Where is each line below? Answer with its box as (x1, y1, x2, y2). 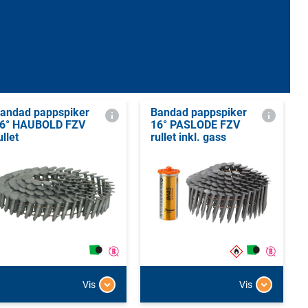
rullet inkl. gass (150, 130, 226, 144)
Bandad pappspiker (150, 105, 247, 119)
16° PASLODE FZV (150, 118, 240, 131)
